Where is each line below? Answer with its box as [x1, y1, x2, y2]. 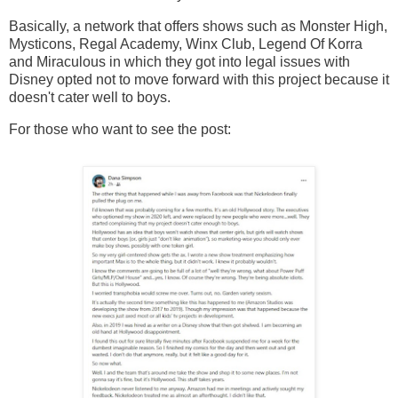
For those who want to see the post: [9, 121, 231, 137]
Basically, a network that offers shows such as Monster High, [9, 18, 387, 34]
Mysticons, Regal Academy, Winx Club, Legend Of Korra [9, 36, 362, 52]
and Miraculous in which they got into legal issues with [9, 53, 350, 69]
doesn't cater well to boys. [9, 89, 171, 105]
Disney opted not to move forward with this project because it [9, 71, 389, 87]
